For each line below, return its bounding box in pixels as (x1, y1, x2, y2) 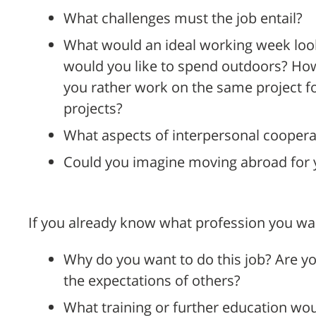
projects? (63, 99, 123, 119)
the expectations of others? (63, 271, 241, 291)
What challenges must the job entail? (63, 8, 303, 28)
